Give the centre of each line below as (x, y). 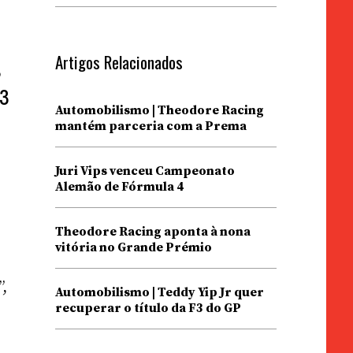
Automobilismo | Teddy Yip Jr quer (159, 292)
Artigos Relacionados (119, 62)
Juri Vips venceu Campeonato (145, 171)
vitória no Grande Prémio (133, 247)
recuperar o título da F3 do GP (148, 308)
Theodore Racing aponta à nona (152, 232)
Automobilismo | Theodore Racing (159, 110)
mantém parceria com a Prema (150, 126)
